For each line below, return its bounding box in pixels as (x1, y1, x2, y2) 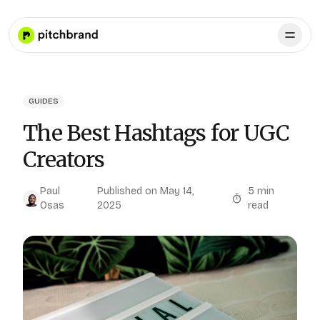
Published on (97, 185, 158, 197)
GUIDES (29, 96, 59, 106)
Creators (23, 146, 104, 173)
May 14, (160, 185, 195, 197)
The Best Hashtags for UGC (23, 119, 290, 146)
